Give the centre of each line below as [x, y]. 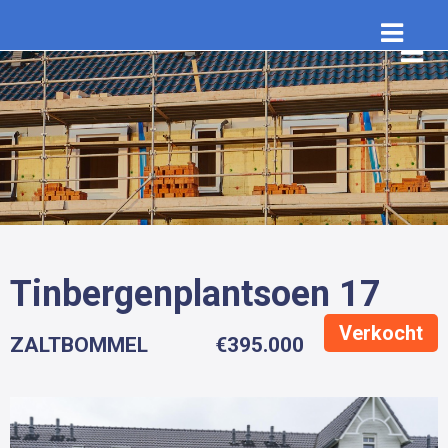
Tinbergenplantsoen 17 [195, 294]
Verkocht [381, 333]
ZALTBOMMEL [79, 345]
